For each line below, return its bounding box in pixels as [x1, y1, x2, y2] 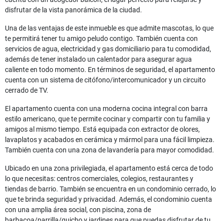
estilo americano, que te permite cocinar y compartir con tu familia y [5, 115, 210, 123]
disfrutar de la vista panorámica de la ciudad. [5, 6, 142, 14]
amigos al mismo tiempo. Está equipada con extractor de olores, [5, 125, 200, 134]
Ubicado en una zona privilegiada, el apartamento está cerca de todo [5, 164, 213, 173]
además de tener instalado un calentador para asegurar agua [5, 55, 192, 64]
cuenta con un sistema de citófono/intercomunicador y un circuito [5, 76, 206, 84]
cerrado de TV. [5, 86, 48, 95]
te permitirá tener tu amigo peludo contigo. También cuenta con [5, 35, 198, 43]
